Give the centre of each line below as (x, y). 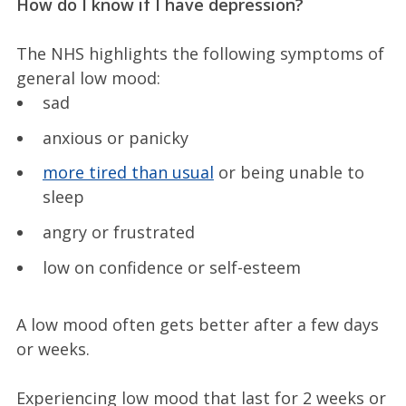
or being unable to (289, 173)
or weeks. (53, 348)
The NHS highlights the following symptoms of (200, 53)
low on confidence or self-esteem (171, 267)
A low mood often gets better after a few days (197, 324)
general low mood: (88, 77)
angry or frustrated (118, 232)
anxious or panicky (115, 137)
